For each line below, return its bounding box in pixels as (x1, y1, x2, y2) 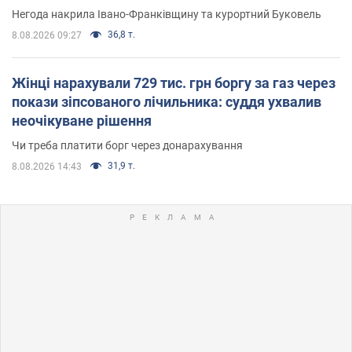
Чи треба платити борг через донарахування (12, 138, 243, 152)
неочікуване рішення (12, 112, 152, 129)
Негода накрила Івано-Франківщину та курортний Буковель (12, 7, 321, 20)
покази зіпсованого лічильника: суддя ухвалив (12, 93, 321, 110)
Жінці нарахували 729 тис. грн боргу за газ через (12, 74, 335, 91)
